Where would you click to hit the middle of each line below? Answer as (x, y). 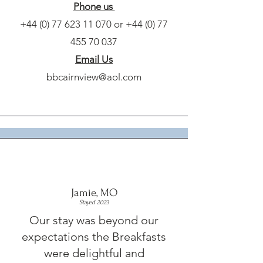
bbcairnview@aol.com (94, 77)
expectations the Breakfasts (94, 237)
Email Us (94, 59)
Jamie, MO (94, 193)
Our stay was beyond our (94, 220)
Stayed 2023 (94, 203)
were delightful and (94, 253)
